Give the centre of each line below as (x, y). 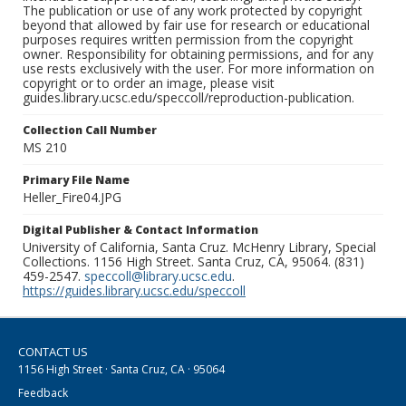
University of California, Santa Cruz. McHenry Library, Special (199, 247)
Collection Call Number (90, 130)
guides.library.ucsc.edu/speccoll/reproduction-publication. (188, 98)
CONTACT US (53, 352)
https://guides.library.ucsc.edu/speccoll (134, 291)
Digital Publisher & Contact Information (140, 230)
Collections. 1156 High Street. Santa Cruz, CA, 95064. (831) (193, 262)
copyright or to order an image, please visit (149, 83)
